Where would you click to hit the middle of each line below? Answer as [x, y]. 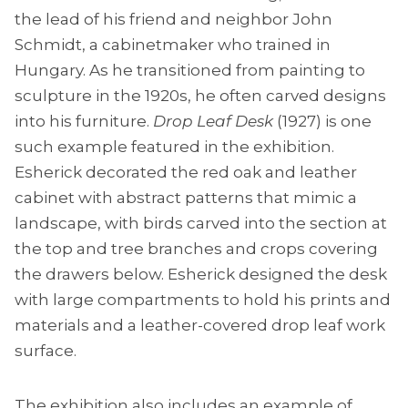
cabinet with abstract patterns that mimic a [186, 198]
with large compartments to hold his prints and [203, 300]
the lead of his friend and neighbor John [173, 20]
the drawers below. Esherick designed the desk [201, 275]
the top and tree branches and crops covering [196, 249]
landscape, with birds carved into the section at [201, 224]
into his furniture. [84, 122]
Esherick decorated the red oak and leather [186, 173]
